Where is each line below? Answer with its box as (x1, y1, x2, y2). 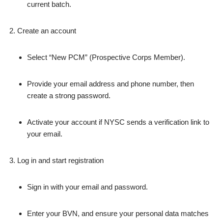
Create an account (17, 27, 76, 35)
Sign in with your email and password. (27, 183, 148, 191)
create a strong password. (27, 91, 110, 100)
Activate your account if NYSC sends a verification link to (27, 118, 209, 126)
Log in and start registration (17, 156, 104, 165)
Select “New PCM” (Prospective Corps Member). (27, 53, 185, 61)
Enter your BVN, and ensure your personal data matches (27, 209, 209, 218)
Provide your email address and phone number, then (27, 80, 194, 88)
